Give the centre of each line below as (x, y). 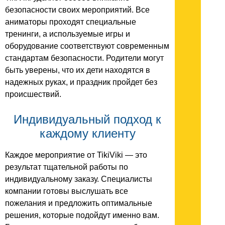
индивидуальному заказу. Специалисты (79, 179)
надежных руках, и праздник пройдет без (81, 82)
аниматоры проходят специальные (71, 22)
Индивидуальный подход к (87, 119)
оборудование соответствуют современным (87, 46)
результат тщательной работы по (67, 167)
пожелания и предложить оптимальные (79, 203)
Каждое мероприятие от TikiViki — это (76, 155)
